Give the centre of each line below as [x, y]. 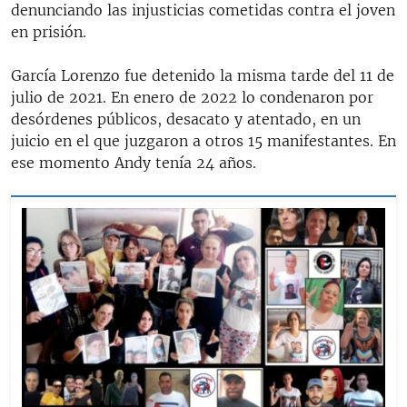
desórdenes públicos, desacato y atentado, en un [186, 119]
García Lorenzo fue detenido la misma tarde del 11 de [203, 75]
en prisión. [49, 31]
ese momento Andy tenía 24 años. [134, 162]
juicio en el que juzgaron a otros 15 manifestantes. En [203, 140]
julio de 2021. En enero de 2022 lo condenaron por [192, 97]
